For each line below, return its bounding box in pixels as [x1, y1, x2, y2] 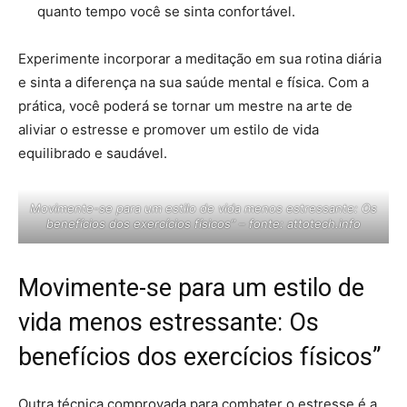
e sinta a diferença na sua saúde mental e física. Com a [18, 73, 369, 91]
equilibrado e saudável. [18, 144, 167, 162]
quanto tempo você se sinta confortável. [37, 2, 295, 20]
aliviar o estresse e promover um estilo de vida [18, 120, 319, 138]
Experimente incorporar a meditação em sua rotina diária [18, 49, 382, 67]
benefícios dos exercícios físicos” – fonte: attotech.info [46, 215, 361, 231]
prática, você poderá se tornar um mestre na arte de [18, 96, 352, 114]
